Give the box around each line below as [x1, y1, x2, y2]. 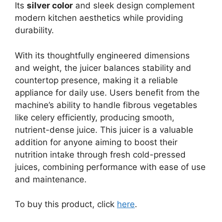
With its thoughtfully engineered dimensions [15, 50, 190, 60]
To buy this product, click [15, 199, 117, 210]
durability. [15, 25, 54, 36]
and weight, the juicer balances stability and [15, 62, 191, 73]
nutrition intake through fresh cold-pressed [15, 149, 186, 160]
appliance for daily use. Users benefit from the [15, 87, 200, 98]
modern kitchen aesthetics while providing [15, 13, 183, 23]
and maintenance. [15, 174, 87, 184]
